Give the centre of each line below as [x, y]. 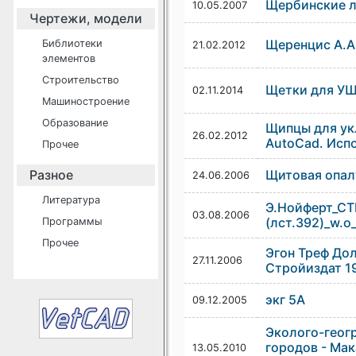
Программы [72, 221]
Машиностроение [86, 101]
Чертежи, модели [86, 18]
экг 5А [285, 300]
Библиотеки [72, 43]
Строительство [81, 80]
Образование [75, 123]
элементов [69, 58]
